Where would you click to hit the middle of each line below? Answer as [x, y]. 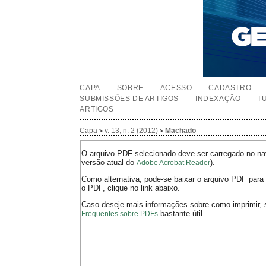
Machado [181, 131]
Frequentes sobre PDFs [120, 214]
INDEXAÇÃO [218, 99]
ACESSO [176, 88]
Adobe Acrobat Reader [174, 163]
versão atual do [109, 163]
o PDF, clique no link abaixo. [131, 188]
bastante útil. [182, 214]
